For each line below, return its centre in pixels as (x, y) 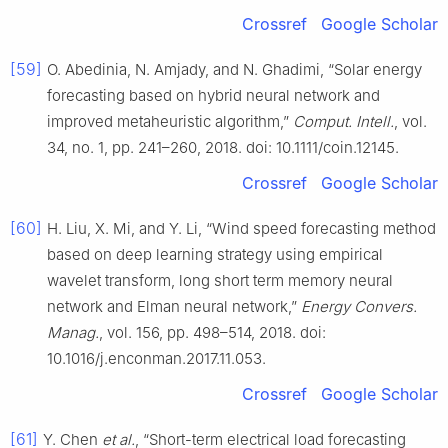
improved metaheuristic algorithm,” (170, 121)
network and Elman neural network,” (174, 306)
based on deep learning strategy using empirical (215, 254)
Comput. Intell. (343, 121)
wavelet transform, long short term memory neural (220, 280)
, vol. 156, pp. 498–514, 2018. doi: (212, 332)
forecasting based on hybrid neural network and (213, 95)
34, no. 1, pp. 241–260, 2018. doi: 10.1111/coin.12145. (223, 147)
